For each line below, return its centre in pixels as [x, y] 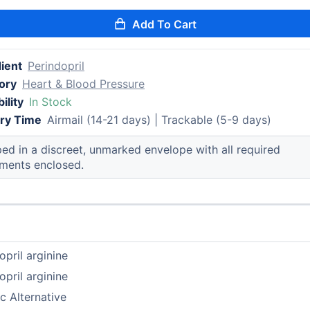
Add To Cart [165, 24]
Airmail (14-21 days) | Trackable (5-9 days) [159, 120]
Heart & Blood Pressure [84, 84]
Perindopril [56, 66]
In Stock [51, 102]
